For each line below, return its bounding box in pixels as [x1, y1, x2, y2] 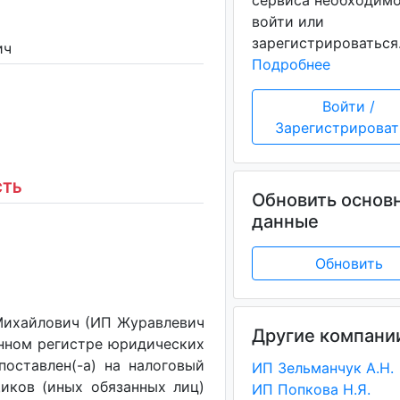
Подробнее [251, 55, 330, 73]
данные [251, 211, 319, 232]
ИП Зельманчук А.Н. [251, 359, 394, 377]
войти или [251, 12, 324, 30]
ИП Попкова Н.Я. [251, 380, 371, 398]
